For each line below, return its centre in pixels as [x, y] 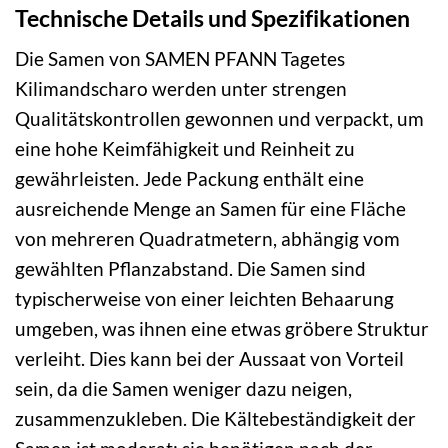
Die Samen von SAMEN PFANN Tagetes [180, 59]
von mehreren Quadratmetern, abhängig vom [207, 239]
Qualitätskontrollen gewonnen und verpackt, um [219, 119]
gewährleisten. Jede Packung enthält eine [189, 179]
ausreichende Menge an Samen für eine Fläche [210, 209]
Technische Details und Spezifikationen [212, 17]
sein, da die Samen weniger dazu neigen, [183, 389]
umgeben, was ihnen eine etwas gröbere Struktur [222, 329]
